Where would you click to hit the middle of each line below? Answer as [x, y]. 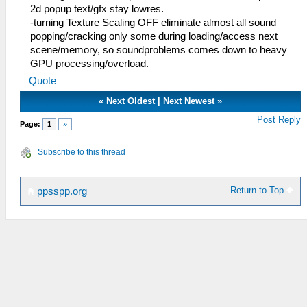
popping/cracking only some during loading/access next [154, 37]
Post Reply [279, 120]
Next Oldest [131, 101]
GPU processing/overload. [89, 64]
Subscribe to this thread [82, 152]
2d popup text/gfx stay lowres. [97, 9]
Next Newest [189, 101]
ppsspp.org [61, 192]
